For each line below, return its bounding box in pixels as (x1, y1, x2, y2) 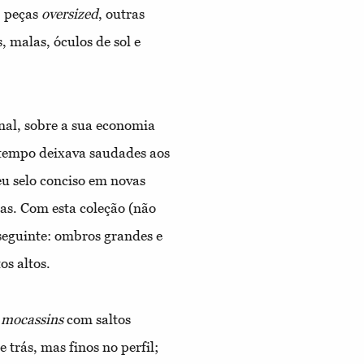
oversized (41, 5, 98, 22)
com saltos (63, 310, 131, 327)
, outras (98, 5, 145, 22)
